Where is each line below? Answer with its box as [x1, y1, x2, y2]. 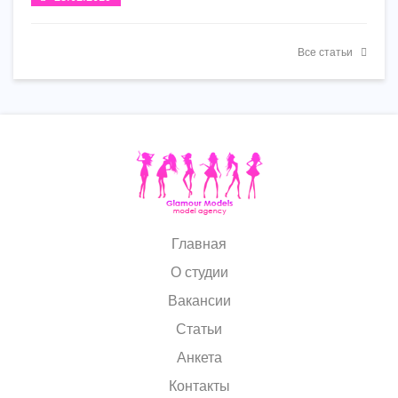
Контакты [168, 378, 230, 394]
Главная [171, 236, 227, 251]
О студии [170, 265, 228, 280]
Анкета [176, 350, 222, 365]
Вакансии [167, 293, 231, 308]
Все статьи [298, 46, 353, 59]
